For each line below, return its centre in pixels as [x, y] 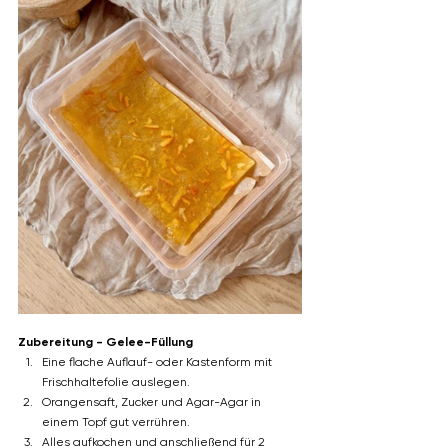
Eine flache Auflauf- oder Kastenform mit [158, 361]
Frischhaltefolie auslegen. [116, 381]
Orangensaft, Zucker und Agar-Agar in [153, 401]
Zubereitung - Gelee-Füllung [105, 341]
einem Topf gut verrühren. [116, 421]
